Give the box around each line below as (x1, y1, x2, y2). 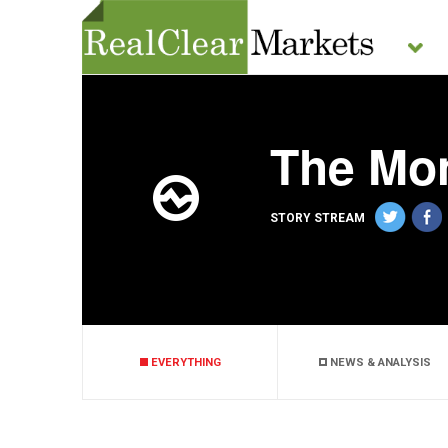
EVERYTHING (147, 356, 221, 369)
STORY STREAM (270, 211, 365, 226)
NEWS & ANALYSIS (327, 356, 431, 369)
